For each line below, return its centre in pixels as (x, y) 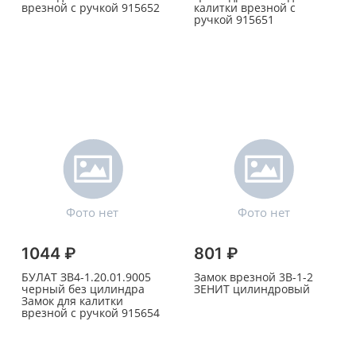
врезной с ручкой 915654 (91, 313)
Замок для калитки (72, 301)
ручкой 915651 (234, 20)
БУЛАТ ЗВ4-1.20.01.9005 (86, 277)
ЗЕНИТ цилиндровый (252, 289)
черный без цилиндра (83, 289)
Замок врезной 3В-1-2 (253, 277)
